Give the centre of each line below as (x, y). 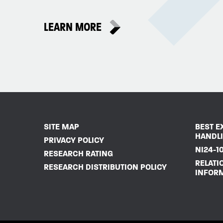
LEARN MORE (73, 27)
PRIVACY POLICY (74, 140)
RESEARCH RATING (78, 154)
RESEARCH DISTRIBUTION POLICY (105, 167)
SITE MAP (61, 127)
